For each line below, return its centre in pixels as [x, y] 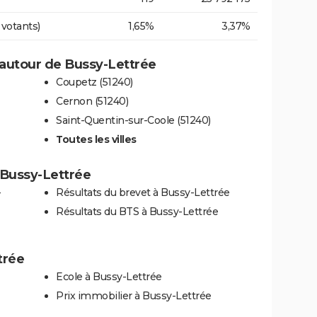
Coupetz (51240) [94, 82]
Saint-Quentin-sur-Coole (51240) [133, 121]
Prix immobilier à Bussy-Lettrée [134, 296]
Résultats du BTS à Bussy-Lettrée [137, 212]
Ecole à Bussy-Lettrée [109, 277]
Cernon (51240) [92, 102]
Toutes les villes [96, 140]
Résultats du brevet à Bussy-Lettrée [143, 193]
